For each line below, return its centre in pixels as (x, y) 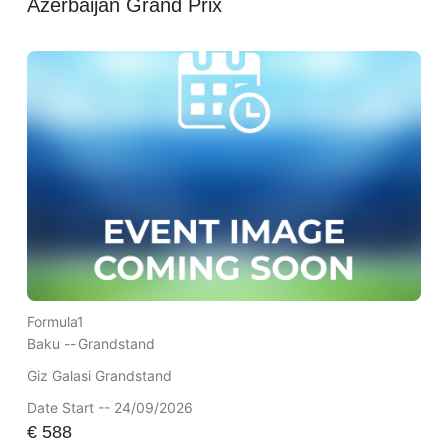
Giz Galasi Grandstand (99, 376)
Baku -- (51, 344)
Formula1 (55, 322)
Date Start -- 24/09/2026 (109, 408)
